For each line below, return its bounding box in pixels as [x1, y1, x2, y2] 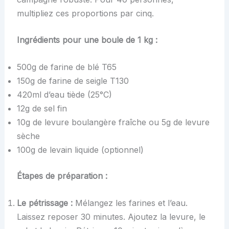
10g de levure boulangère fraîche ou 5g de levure [16, 117, 210, 127]
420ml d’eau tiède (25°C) [16, 89, 112, 100]
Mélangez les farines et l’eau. [72, 197, 188, 208]
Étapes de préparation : [16, 170, 107, 181]
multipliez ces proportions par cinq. [16, 8, 154, 18]
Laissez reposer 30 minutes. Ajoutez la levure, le [16, 211, 205, 222]
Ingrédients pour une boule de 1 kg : [16, 35, 157, 45]
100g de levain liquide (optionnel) [16, 144, 144, 155]
